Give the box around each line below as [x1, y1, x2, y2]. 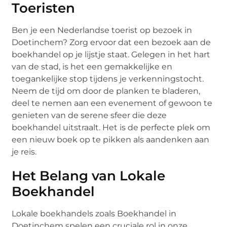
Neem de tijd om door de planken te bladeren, [12, 86, 201, 96]
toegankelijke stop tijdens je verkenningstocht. [12, 73, 204, 84]
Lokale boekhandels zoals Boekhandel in [12, 208, 177, 218]
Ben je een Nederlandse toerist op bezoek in [12, 25, 193, 35]
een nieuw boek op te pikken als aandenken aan [12, 134, 210, 144]
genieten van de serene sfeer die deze [12, 110, 167, 120]
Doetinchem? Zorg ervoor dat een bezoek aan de [12, 37, 211, 47]
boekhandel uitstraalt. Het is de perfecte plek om [12, 122, 211, 132]
